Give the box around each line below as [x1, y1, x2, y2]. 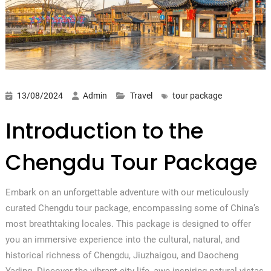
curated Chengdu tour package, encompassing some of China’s [5, 202, 260, 214]
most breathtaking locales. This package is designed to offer [5, 218, 251, 229]
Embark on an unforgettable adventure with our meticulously [5, 186, 249, 198]
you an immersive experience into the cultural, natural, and [5, 233, 240, 245]
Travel [129, 90, 152, 100]
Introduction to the [5, 116, 203, 146]
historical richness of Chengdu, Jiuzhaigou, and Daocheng [5, 249, 238, 261]
